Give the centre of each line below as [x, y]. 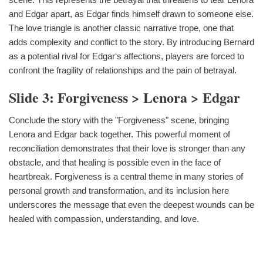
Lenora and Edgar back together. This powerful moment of [119, 134]
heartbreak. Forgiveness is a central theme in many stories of [126, 176]
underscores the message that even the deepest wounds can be [131, 204]
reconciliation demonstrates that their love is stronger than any [127, 148]
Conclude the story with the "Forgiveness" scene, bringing [119, 120]
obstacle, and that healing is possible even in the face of [115, 162]
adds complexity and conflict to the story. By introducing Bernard [131, 42]
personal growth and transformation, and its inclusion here [119, 190]
